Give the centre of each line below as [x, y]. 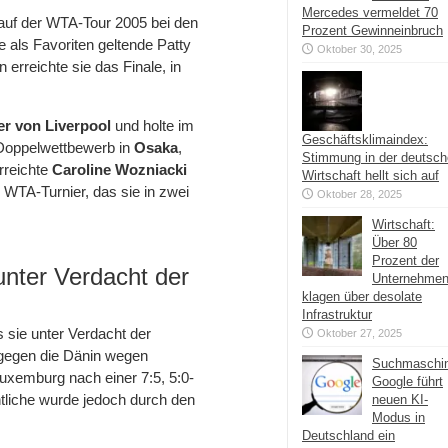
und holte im [154, 125]
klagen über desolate [362, 296]
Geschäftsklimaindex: [365, 139]
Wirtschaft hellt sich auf [370, 175]
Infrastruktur [337, 314]
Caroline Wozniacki [119, 169]
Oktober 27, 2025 [359, 333]
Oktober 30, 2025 [359, 49]
